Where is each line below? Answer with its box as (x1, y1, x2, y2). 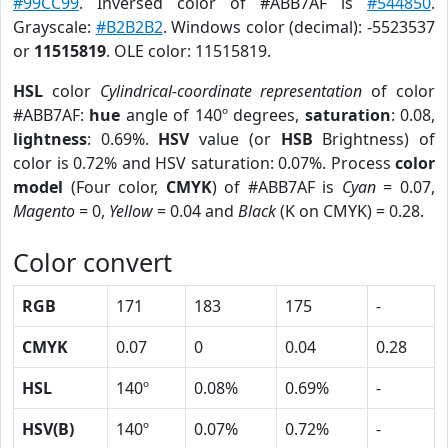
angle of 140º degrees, (120, 104, 305, 126)
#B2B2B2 (95, 16, 163, 38)
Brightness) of (312, 128, 436, 150)
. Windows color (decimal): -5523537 (162, 16, 436, 38)
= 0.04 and (153, 200, 238, 222)
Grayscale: (13, 16, 96, 38)
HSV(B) (22, 418, 74, 440)
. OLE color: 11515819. (106, 40, 271, 62)
